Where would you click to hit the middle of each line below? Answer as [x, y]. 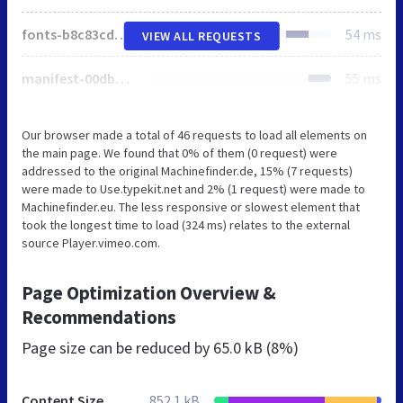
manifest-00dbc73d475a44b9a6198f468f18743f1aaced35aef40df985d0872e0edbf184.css [122, 78]
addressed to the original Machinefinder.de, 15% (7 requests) [187, 170]
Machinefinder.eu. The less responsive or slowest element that [191, 206]
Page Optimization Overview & [149, 292]
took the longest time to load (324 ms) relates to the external [186, 224]
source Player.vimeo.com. [91, 242]
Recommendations [99, 317]
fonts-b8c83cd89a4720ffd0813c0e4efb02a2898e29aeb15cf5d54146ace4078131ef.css [121, 34]
